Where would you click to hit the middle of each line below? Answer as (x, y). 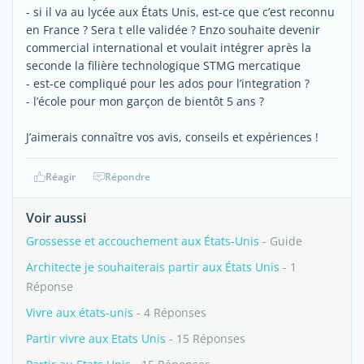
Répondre (128, 177)
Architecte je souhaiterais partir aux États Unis (153, 267)
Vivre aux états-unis (80, 312)
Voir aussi (56, 218)
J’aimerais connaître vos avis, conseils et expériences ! (172, 137)
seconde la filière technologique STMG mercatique (163, 65)
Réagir (60, 177)
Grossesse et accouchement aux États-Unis (143, 241)
